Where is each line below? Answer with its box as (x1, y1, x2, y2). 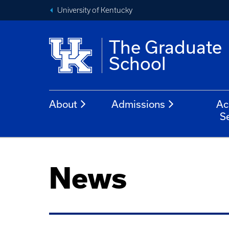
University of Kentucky (57, 6, 132, 14)
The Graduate (109, 37, 222, 57)
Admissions (111, 98, 165, 110)
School (109, 53, 167, 74)
